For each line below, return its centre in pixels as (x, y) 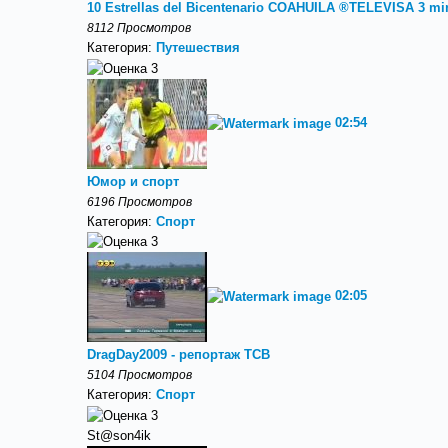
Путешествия (198, 47)
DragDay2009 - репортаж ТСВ (178, 355)
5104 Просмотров (139, 375)
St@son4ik (119, 435)
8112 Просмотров (139, 27)
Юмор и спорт (133, 181)
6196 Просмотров (139, 201)
